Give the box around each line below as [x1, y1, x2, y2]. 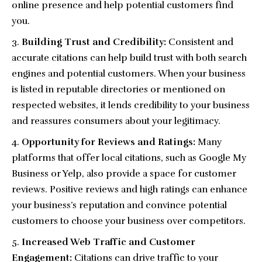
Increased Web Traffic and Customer [22, 236, 195, 249]
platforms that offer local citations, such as [12, 152, 199, 164]
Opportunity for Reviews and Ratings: [22, 136, 195, 149]
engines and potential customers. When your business [12, 68, 246, 80]
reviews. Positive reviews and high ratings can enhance [12, 184, 247, 196]
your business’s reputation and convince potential [12, 199, 227, 212]
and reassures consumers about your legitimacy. [12, 115, 220, 127]
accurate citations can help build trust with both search [12, 52, 247, 64]
